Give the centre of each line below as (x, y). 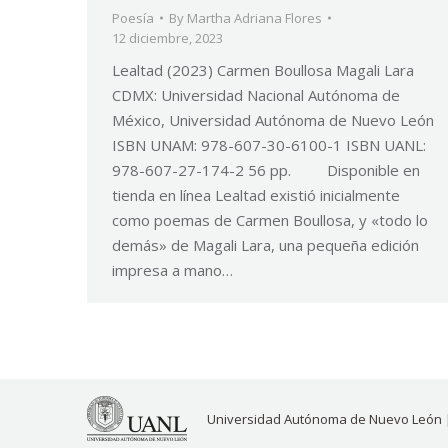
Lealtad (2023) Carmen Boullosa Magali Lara (263, 70)
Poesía (133, 18)
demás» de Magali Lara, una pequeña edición (265, 245)
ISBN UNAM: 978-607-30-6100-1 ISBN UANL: (269, 145)
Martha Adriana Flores (254, 18)
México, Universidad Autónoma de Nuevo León (273, 120)
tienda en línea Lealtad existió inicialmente (256, 195)
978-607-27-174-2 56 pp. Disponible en (266, 170)
